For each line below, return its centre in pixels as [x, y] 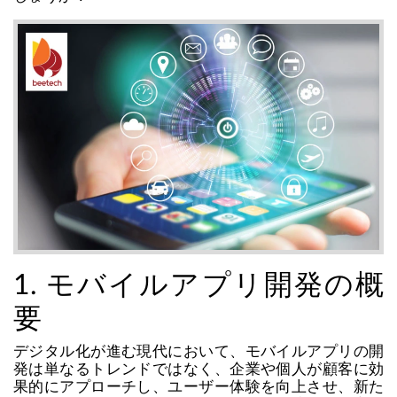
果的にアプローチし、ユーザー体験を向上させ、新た [198, 387]
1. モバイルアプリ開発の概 [198, 286]
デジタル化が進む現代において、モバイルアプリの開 [198, 352]
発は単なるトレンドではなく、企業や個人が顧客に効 [198, 370]
